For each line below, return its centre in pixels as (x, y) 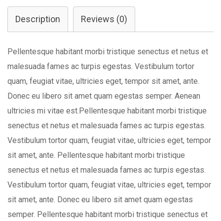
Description (38, 19)
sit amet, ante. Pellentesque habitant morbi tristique (96, 155)
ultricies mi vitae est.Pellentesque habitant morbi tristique (107, 111)
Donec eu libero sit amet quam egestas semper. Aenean (104, 96)
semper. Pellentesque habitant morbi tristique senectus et (108, 214)
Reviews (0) (104, 19)
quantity (20, 9)
